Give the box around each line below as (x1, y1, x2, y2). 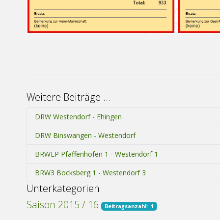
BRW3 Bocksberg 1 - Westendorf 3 (35, 167, 146, 177)
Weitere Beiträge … (27, 90, 110, 104)
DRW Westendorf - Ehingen (35, 111, 122, 121)
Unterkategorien (27, 181, 100, 195)
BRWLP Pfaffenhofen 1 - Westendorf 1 (35, 149, 158, 159)
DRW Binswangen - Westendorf (35, 130, 136, 140)
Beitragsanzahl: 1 (105, 202, 154, 210)
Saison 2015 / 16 (27, 197, 99, 211)
